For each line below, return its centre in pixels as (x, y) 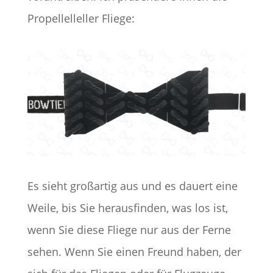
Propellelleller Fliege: (81, 19)
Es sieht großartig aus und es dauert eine (132, 186)
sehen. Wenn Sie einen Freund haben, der (134, 252)
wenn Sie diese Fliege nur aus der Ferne (129, 230)
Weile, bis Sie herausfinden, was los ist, (127, 208)
